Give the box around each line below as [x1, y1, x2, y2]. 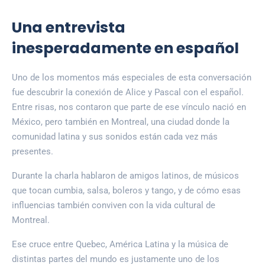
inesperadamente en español [12, 37, 239, 59]
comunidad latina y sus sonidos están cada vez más [12, 131, 218, 142]
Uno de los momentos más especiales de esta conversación [12, 72, 251, 83]
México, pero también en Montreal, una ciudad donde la [12, 116, 230, 127]
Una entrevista [12, 17, 125, 38]
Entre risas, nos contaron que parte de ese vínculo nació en [12, 101, 246, 112]
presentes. [12, 146, 53, 157]
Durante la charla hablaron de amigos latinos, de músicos [12, 170, 239, 181]
